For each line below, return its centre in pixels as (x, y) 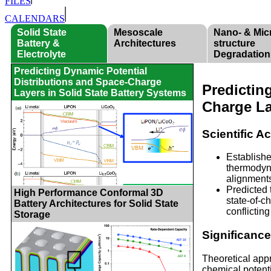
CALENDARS (35, 18)
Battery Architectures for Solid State (96, 203)
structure (234, 43)
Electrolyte (41, 54)
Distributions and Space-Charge (88, 82)
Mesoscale (138, 32)
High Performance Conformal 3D (89, 192)
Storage (32, 214)
